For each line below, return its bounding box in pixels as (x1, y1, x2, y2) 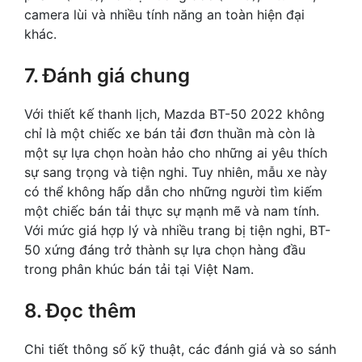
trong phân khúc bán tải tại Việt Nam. (24, 261, 254, 278)
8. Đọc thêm (24, 299, 137, 323)
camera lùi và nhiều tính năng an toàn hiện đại (24, 6, 305, 23)
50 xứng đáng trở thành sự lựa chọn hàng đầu (24, 242, 305, 259)
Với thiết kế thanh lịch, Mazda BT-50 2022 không (24, 106, 325, 123)
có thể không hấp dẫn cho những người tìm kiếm (24, 183, 322, 200)
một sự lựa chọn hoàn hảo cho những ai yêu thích (24, 145, 327, 162)
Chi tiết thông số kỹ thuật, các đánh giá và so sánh (24, 341, 336, 358)
